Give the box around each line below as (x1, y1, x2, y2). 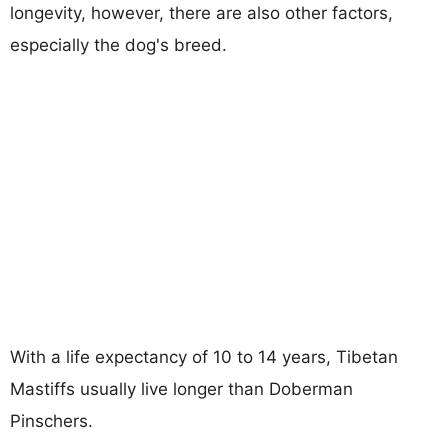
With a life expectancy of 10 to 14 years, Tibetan (10, 346, 398, 367)
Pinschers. (10, 410, 93, 431)
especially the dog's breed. (10, 34, 227, 55)
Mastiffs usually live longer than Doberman (10, 378, 353, 399)
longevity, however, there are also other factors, (10, 2, 393, 23)
